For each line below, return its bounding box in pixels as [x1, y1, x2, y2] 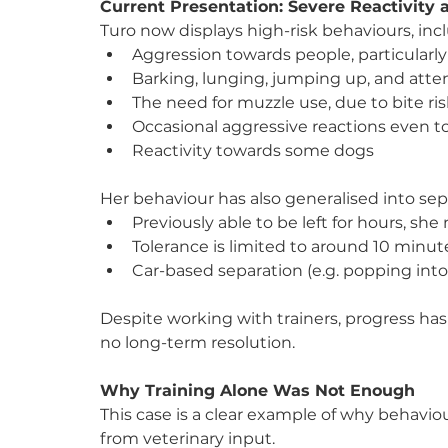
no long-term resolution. [100, 332, 295, 352]
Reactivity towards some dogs [132, 140, 374, 160]
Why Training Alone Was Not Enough [100, 380, 415, 400]
